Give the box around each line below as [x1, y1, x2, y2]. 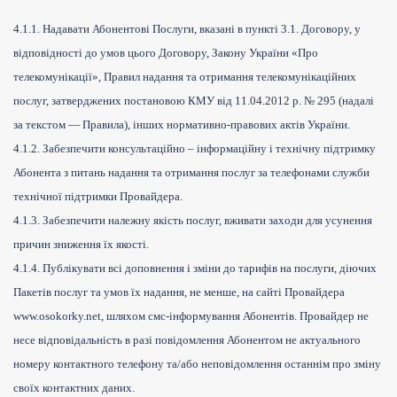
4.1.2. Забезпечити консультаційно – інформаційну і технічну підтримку [13, 142, 376, 156]
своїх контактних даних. [13, 381, 135, 395]
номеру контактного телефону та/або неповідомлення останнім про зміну [13, 357, 381, 371]
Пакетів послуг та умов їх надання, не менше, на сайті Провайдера [13, 285, 345, 300]
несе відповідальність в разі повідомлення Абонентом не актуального [13, 333, 361, 347]
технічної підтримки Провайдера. [13, 190, 183, 204]
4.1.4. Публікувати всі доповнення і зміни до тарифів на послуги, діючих [13, 261, 377, 276]
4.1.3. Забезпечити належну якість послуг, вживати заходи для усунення [13, 214, 372, 228]
